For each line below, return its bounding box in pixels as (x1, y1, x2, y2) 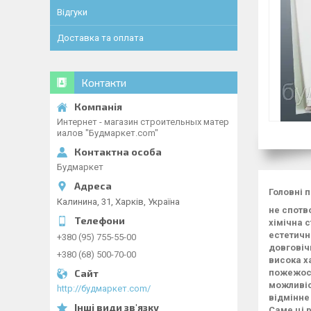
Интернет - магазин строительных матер (57, 117, 229, 127)
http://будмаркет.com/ (57, 283, 151, 294)
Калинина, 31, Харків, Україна (57, 196, 180, 207)
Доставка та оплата (57, 33, 144, 43)
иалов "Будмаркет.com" (57, 128, 158, 138)
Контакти (81, 76, 126, 89)
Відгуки (57, 7, 87, 17)
